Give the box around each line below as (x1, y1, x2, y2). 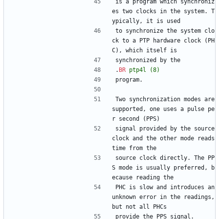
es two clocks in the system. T (112, 8, 215, 15)
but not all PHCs (112, 203, 167, 211)
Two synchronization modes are (115, 96, 215, 103)
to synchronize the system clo (115, 27, 215, 35)
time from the (112, 145, 156, 152)
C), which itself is (112, 47, 177, 54)
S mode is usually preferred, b (112, 164, 215, 172)
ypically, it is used (112, 18, 180, 25)
